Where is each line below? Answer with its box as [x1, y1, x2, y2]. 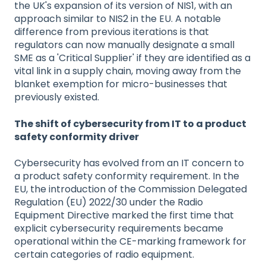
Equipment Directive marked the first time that [14, 208, 234, 223]
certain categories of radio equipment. [14, 248, 194, 262]
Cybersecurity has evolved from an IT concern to [14, 156, 244, 170]
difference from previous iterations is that [14, 25, 209, 39]
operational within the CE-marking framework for [14, 235, 246, 249]
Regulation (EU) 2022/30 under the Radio [14, 195, 203, 210]
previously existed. [14, 90, 99, 104]
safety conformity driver [14, 129, 139, 144]
